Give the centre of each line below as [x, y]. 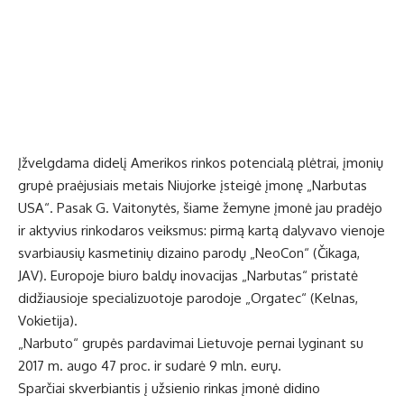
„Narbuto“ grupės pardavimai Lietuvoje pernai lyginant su [191, 344]
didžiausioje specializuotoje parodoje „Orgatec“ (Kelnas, [188, 298]
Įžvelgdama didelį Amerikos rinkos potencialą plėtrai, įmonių [201, 163]
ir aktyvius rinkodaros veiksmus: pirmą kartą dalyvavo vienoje [202, 231]
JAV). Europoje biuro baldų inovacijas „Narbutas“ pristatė [188, 276]
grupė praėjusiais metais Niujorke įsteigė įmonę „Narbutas [193, 186]
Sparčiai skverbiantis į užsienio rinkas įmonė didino [169, 389]
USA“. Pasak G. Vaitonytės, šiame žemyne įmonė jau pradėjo [200, 208]
